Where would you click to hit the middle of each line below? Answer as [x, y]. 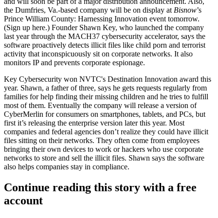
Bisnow [185, 10]
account [23, 200]
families [16, 97]
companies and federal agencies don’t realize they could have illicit [106, 132]
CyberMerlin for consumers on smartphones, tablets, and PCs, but [105, 114]
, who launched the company [160, 27]
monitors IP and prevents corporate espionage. [74, 63]
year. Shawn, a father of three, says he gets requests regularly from [105, 88]
